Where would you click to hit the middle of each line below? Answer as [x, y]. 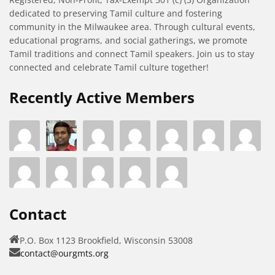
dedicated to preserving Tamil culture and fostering [116, 14]
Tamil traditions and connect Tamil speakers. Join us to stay [132, 54]
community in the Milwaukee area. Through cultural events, [132, 27]
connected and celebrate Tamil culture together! [109, 68]
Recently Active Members [102, 98]
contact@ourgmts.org [64, 254]
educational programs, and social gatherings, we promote [128, 41]
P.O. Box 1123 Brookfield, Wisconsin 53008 [106, 241]
